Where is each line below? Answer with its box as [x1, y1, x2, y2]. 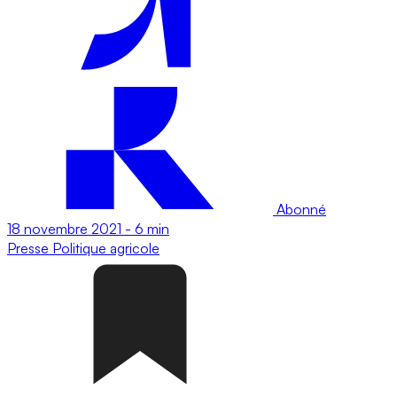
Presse [7, 238, 52, 257]
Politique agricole [52, 238, 160, 257]
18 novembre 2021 [7, 219, 121, 237]
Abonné [273, 199, 326, 218]
